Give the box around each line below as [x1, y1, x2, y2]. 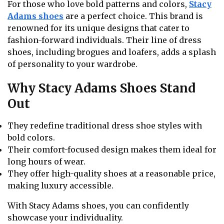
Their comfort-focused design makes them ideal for [7, 144, 216, 155]
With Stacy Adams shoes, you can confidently [7, 200, 189, 211]
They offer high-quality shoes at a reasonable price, [7, 168, 215, 179]
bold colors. [7, 132, 55, 143]
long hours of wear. [7, 156, 85, 167]
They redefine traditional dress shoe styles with [7, 120, 202, 131]
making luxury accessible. [7, 180, 113, 191]
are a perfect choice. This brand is [63, 10, 203, 21]
